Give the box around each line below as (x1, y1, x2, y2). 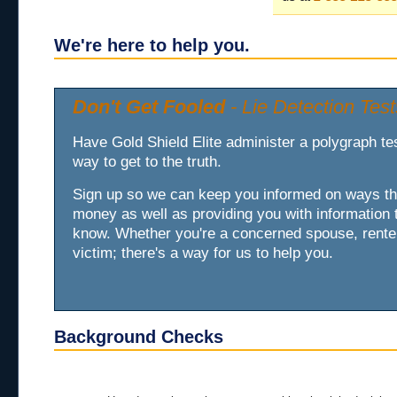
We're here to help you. (54, 35, 250, 55)
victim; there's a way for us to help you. (73, 244, 333, 261)
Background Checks (54, 327, 223, 346)
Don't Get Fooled (73, 96, 225, 118)
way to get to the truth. (73, 152, 222, 170)
